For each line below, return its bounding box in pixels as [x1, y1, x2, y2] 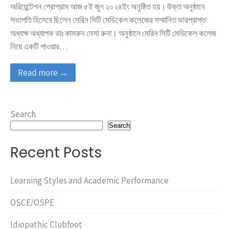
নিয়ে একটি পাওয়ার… [10, 41, 68, 53]
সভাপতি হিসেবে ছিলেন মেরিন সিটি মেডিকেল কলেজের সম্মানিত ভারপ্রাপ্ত [10, 14, 206, 26]
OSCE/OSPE [10, 197, 54, 209]
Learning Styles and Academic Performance [10, 175, 169, 187]
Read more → [18, 67, 68, 79]
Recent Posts [10, 143, 102, 163]
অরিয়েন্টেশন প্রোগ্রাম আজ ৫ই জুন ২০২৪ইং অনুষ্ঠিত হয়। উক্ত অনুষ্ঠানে [10, 1, 205, 13]
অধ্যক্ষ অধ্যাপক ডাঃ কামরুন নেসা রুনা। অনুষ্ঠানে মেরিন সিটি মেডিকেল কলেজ [10, 28, 216, 39]
